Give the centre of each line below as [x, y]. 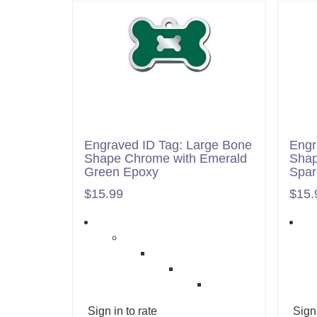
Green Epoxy [121, 172]
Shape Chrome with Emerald [166, 158]
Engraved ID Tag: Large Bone [168, 145]
